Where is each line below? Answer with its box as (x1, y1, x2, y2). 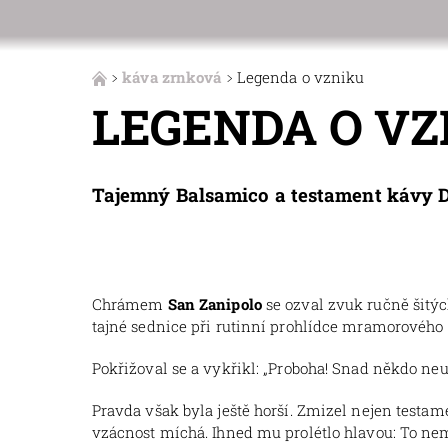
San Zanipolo (167, 294, 262, 315)
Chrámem (91, 294, 168, 315)
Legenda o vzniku (236, 67, 365, 88)
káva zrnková (122, 67, 222, 88)
